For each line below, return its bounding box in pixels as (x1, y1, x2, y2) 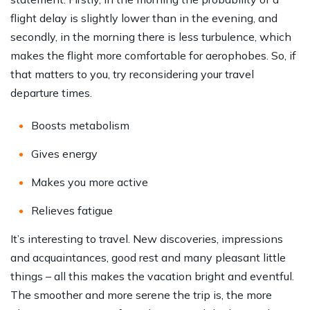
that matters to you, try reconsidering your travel (10, 67, 254, 82)
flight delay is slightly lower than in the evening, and (10, 11, 277, 26)
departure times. (10, 86, 92, 100)
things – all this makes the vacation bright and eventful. (10, 269, 294, 284)
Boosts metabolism (31, 118, 129, 133)
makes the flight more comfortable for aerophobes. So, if (10, 48, 296, 63)
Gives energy (31, 147, 98, 161)
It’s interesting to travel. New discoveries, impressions (10, 232, 283, 246)
